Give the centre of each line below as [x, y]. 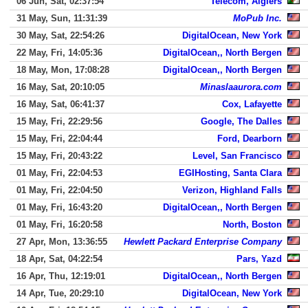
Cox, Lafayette [252, 104]
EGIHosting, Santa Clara [230, 173]
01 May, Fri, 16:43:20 [59, 207]
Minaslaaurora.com [241, 87]
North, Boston [252, 224]
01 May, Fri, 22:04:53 [59, 173]
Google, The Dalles [241, 121]
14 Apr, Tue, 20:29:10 [60, 293]
